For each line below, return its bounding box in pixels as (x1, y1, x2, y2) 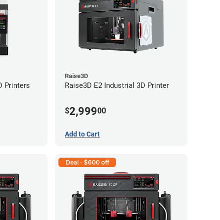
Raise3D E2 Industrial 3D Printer (65, 81, 169, 90)
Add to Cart (65, 130, 100, 138)
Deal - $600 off (65, 159, 109, 166)
